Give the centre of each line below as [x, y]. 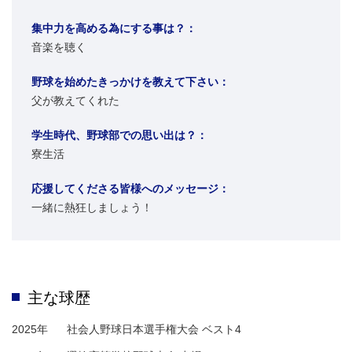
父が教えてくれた [75, 101]
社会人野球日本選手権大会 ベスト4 [154, 330]
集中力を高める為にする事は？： [114, 29]
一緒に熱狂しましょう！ [92, 208]
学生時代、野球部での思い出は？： [119, 136]
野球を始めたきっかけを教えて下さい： [130, 82]
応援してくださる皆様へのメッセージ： [130, 189]
